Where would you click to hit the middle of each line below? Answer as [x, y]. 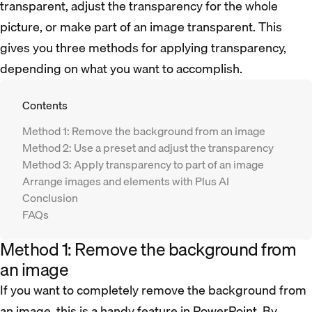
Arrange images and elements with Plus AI [126, 181]
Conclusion [50, 197]
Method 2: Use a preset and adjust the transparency [148, 147]
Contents [45, 105]
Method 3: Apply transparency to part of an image [143, 164]
